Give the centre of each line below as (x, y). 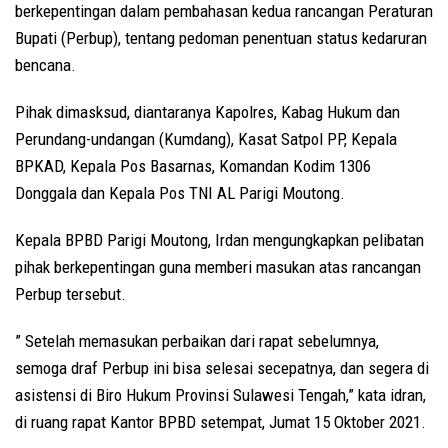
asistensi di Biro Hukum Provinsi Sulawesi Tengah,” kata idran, (220, 395)
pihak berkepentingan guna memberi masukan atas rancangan (218, 267)
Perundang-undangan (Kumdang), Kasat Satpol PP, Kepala (206, 139)
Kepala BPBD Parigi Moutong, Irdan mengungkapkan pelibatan (219, 240)
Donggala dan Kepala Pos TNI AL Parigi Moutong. (180, 193)
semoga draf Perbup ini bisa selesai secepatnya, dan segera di (222, 368)
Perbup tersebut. (70, 294)
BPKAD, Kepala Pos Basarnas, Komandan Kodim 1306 (193, 166)
